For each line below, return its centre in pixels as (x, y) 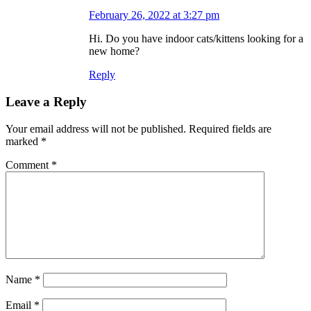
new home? (114, 51)
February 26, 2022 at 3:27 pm (154, 15)
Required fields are (230, 128)
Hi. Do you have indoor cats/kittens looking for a (196, 39)
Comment (28, 165)
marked (23, 141)
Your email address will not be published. (96, 128)
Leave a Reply (46, 102)
